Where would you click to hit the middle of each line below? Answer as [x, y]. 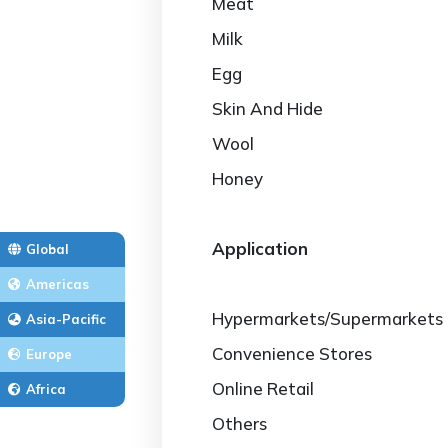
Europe [49, 353]
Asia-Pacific [66, 318]
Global [47, 248]
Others [239, 423]
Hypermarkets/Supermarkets [327, 318]
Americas [57, 283]
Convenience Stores [292, 353]
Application [260, 248]
